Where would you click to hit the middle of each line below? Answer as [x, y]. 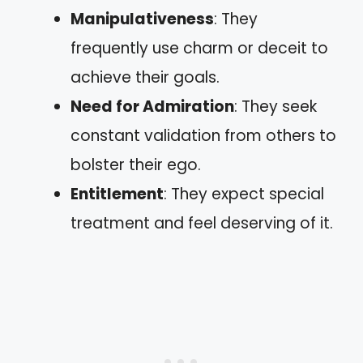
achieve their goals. [145, 77]
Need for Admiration [152, 106]
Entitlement [117, 194]
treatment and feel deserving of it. [202, 223]
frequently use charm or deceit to [199, 48]
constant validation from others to [203, 135]
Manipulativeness [142, 19]
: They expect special [244, 194]
